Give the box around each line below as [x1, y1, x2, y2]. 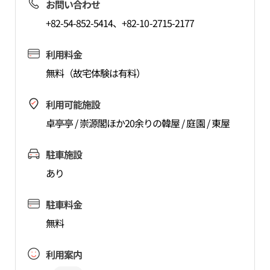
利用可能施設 [45, 97, 100, 111]
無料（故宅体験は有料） [45, 66, 146, 80]
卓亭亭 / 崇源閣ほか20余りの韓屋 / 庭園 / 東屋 [45, 116, 230, 130]
